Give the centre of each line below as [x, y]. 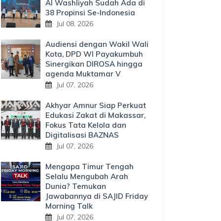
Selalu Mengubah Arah [87, 176]
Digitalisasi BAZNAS [82, 135]
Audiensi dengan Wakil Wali [97, 44]
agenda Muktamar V [83, 74]
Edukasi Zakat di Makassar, [95, 115]
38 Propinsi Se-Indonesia [90, 13]
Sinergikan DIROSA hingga [94, 64]
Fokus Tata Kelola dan [86, 125]
